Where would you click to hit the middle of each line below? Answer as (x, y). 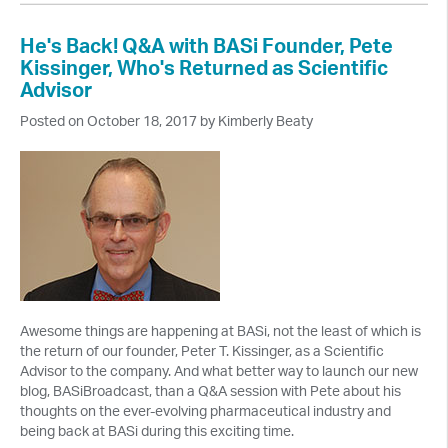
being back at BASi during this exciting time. (157, 430)
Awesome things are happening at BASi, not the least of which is (220, 330)
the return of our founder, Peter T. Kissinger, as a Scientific (202, 350)
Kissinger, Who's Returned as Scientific (204, 67)
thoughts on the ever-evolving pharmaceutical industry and (205, 410)
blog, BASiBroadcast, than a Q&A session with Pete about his (210, 390)
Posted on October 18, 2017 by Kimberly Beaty (166, 120)
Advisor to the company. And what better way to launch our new (219, 370)
